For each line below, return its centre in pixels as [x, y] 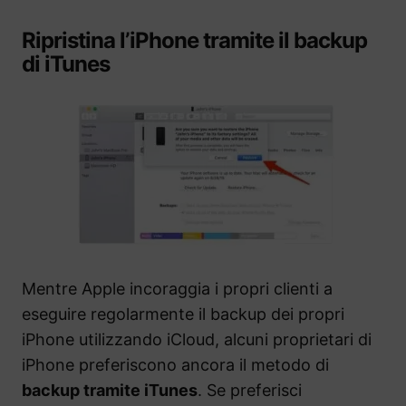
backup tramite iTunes [110, 391]
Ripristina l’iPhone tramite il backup [195, 41]
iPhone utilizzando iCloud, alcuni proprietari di [197, 340]
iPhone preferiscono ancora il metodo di [175, 365]
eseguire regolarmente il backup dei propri [183, 314]
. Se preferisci [250, 391]
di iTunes [66, 64]
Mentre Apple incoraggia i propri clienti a [177, 289]
